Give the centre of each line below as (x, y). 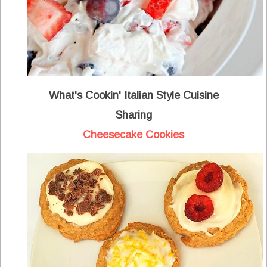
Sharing (133, 115)
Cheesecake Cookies (133, 135)
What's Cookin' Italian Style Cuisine (133, 96)
